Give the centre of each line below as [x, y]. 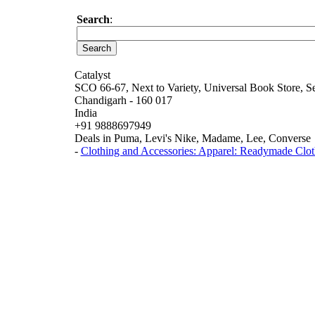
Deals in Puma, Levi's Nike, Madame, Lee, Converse [192, 138]
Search [93, 19]
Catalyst [92, 75]
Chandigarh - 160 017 [123, 100]
